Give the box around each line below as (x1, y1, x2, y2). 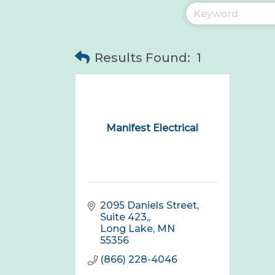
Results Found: (95, 50, 190, 66)
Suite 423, (100, 211, 149, 223)
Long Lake (100, 223, 153, 235)
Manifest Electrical (106, 122, 199, 134)
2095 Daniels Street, (100, 199, 199, 212)
